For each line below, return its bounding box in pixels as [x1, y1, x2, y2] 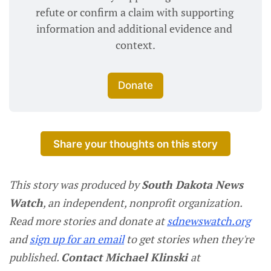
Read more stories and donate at [9, 214, 167, 229]
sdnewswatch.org [167, 214, 250, 229]
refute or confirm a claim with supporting [35, 4, 233, 19]
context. [116, 37, 155, 52]
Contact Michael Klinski [61, 250, 191, 265]
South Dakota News [142, 177, 243, 192]
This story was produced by [9, 177, 142, 192]
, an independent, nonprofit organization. [43, 195, 242, 211]
